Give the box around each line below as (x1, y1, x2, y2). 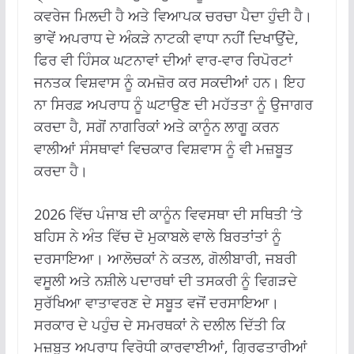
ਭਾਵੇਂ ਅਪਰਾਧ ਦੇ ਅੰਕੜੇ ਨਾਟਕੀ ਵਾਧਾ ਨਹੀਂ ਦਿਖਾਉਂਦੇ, (33, 28, 299, 47)
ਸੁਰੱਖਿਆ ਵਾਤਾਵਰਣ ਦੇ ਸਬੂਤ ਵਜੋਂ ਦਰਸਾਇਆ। (33, 292, 279, 312)
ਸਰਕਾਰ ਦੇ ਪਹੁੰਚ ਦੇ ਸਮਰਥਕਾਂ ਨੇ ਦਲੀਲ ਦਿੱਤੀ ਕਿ (33, 314, 285, 334)
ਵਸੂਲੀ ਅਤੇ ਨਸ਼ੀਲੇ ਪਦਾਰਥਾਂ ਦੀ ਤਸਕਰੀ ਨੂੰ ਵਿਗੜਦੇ (33, 270, 297, 290)
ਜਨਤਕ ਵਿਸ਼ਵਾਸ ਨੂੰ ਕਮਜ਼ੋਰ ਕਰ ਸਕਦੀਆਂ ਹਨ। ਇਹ (33, 72, 305, 92)
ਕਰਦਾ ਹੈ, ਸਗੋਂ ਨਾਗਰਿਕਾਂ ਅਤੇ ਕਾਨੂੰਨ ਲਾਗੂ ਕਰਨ (33, 116, 279, 136)
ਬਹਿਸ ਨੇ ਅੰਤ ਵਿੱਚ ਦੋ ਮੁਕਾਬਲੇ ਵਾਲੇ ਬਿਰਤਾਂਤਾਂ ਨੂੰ (33, 226, 281, 246)
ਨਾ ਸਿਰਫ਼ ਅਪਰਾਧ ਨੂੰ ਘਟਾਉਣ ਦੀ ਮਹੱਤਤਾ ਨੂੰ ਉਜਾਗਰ (33, 94, 313, 114)
